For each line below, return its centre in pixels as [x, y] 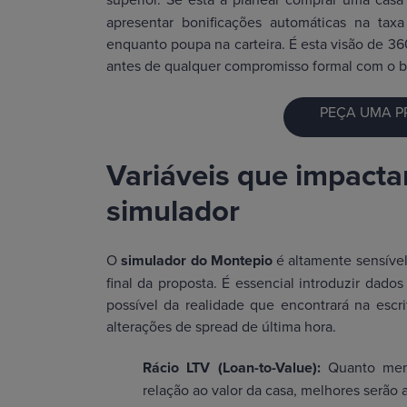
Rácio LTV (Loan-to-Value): [236, 368]
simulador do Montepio [197, 261]
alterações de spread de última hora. [221, 327]
